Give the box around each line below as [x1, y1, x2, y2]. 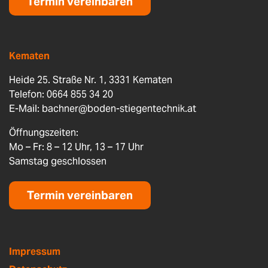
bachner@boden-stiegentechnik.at [42, 102, 196, 115]
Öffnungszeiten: [9, 126, 78, 139]
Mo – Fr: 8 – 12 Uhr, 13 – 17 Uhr [9, 140, 144, 153]
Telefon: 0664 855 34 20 [9, 87, 113, 100]
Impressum [9, 245, 60, 258]
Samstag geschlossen [9, 154, 106, 167]
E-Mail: [9, 102, 42, 115]
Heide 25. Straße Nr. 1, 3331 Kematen [9, 73, 172, 86]
